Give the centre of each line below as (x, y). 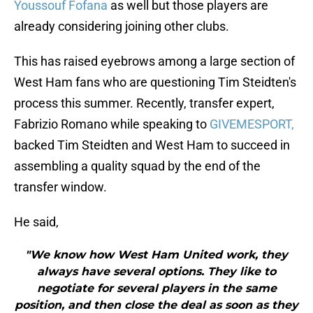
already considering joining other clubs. (122, 27)
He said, (36, 222)
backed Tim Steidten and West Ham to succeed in (152, 145)
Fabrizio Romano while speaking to (112, 124)
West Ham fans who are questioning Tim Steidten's (155, 82)
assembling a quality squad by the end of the (137, 166)
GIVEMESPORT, (252, 124)
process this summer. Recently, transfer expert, (144, 103)
